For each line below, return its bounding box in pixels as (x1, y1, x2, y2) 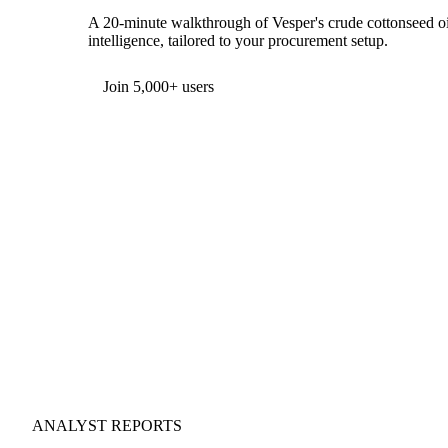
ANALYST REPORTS (32, 417, 182, 435)
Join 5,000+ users (103, 77, 214, 95)
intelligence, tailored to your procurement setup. (88, 31, 388, 49)
